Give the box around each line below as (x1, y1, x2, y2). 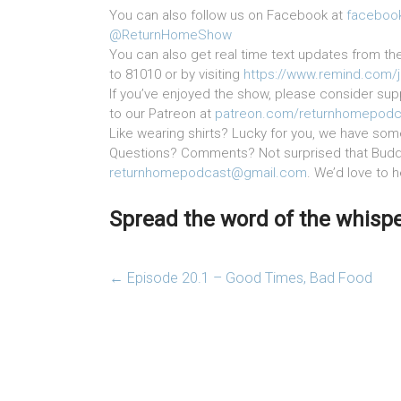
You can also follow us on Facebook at (109, 7, 346, 24)
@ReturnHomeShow (109, 27, 232, 44)
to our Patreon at (109, 106, 215, 123)
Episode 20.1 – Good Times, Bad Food (124, 269, 372, 287)
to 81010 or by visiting (109, 66, 243, 83)
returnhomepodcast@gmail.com (109, 165, 307, 182)
